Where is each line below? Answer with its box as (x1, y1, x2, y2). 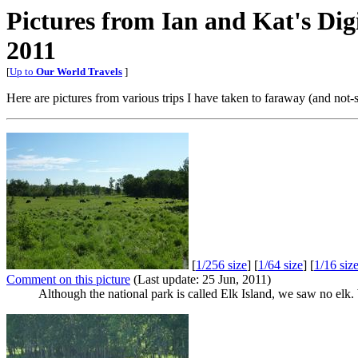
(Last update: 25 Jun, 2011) (130, 272, 271, 286)
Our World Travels (36, 66, 122, 78)
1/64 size (258, 258, 303, 272)
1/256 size (196, 258, 247, 272)
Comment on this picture (6, 272, 130, 286)
